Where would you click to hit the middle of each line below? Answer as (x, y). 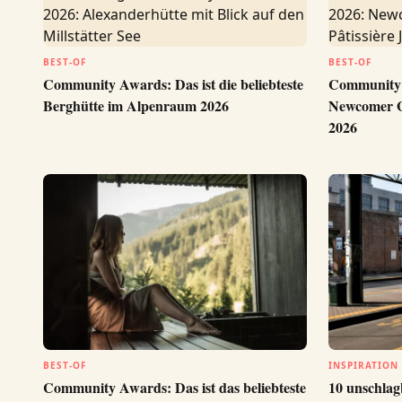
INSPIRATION (363, 365)
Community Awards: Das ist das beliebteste (175, 387)
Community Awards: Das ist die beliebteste (173, 84)
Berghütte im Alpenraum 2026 (136, 105)
